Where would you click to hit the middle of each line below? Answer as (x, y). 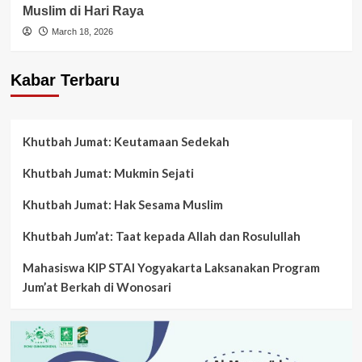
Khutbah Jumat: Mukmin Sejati (108, 173)
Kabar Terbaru (65, 80)
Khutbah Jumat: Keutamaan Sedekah (126, 141)
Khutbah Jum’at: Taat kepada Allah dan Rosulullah (161, 236)
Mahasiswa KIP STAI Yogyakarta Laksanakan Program (171, 267)
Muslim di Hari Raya (83, 11)
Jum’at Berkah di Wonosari (97, 286)
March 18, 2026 (82, 31)
